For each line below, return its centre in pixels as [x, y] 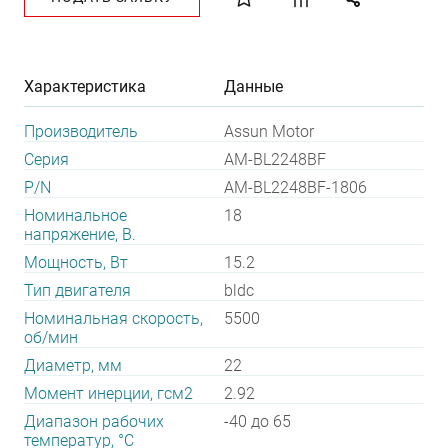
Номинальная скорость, [113, 318]
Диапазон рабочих [94, 421]
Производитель [81, 131]
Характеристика [85, 86]
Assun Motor [269, 131]
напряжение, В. [80, 234]
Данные [253, 86]
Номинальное [75, 215]
